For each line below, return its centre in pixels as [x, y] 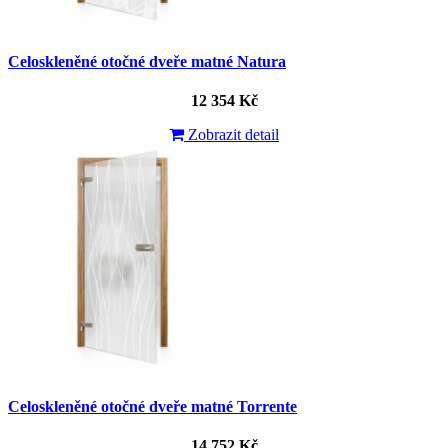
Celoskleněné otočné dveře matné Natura [147, 62]
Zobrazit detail [231, 135]
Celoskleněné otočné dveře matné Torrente [152, 406]
